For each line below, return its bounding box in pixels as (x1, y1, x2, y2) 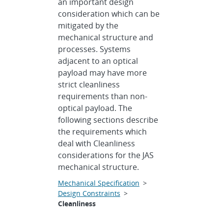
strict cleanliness (57, 79, 120, 90)
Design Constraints (57, 189, 120, 198)
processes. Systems (57, 44, 131, 55)
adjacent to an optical (57, 55, 138, 66)
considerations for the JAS (57, 150, 154, 161)
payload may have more (57, 67, 147, 78)
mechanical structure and (57, 32, 153, 43)
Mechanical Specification (57, 178, 139, 188)
